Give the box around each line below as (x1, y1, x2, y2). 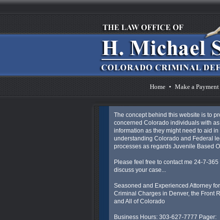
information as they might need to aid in (114, 127, 219, 134)
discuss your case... (114, 166, 166, 173)
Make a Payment (174, 83, 219, 90)
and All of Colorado (114, 198, 165, 205)
